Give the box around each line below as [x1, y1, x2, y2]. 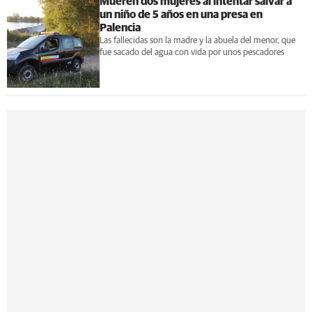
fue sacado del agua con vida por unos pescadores [99, 48, 284, 57]
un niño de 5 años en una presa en [99, 9, 263, 20]
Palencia [99, 22, 141, 33]
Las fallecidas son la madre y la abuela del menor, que [99, 36, 295, 45]
